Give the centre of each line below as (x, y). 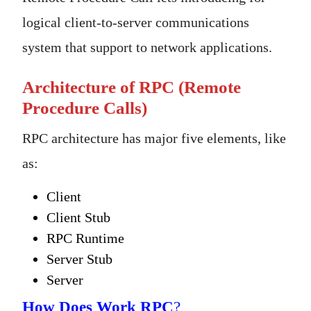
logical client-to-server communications (136, 23)
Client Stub (78, 218)
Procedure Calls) (85, 108)
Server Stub (79, 259)
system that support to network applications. (147, 48)
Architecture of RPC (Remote (132, 87)
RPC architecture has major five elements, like (154, 138)
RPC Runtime (85, 238)
